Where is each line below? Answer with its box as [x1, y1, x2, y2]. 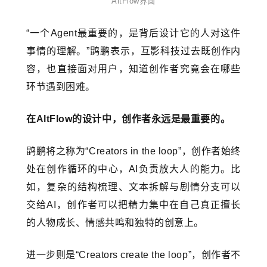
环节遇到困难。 [26, 82, 95, 92]
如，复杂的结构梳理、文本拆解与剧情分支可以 [26, 182, 241, 193]
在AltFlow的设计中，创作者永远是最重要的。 [26, 114, 231, 125]
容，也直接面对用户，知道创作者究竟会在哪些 [26, 64, 241, 74]
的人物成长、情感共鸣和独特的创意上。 [26, 218, 204, 228]
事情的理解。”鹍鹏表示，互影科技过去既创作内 [26, 46, 241, 57]
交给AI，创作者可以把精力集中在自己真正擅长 [26, 200, 241, 210]
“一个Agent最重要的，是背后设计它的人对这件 [26, 28, 241, 39]
